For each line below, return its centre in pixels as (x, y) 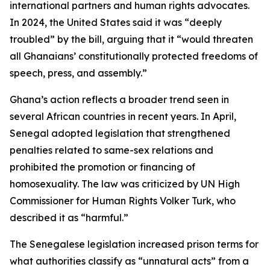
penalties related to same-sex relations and (111, 150)
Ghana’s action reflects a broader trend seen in (119, 99)
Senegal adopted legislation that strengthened (120, 133)
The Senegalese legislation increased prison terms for (134, 244)
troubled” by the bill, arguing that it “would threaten (131, 39)
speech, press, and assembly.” (78, 73)
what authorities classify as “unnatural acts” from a (129, 261)
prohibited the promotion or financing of (102, 167)
